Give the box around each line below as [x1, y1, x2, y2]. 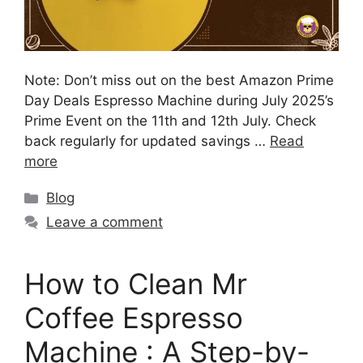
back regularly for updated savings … [24, 133, 270, 150]
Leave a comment [46, 214, 164, 231]
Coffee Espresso [24, 301, 243, 335]
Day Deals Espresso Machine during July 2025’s [24, 92, 334, 109]
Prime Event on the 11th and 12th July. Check [24, 113, 316, 130]
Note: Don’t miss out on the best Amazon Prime [24, 72, 334, 89]
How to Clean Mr [24, 267, 247, 301]
